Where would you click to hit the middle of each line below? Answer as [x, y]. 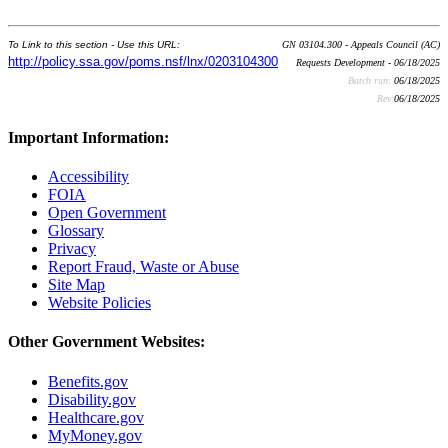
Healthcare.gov [96, 417]
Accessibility [88, 176]
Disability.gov [92, 399]
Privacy [72, 248]
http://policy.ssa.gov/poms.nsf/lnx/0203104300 [143, 62]
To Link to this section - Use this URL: [94, 45]
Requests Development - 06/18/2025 [368, 63]
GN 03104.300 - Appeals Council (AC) [361, 45]
